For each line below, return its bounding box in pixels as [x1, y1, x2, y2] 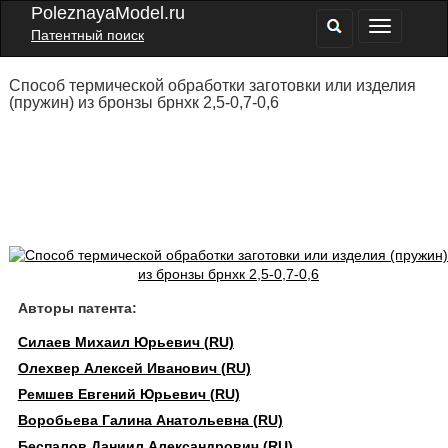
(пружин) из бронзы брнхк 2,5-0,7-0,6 [8, 94, 279, 111]
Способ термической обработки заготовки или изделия [8, 77, 416, 94]
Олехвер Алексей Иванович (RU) [17, 360, 251, 376]
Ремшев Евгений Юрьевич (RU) [17, 386, 240, 402]
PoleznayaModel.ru [31, 3, 185, 23]
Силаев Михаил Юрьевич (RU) [17, 334, 234, 350]
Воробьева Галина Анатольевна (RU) [17, 412, 283, 428]
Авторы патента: [17, 300, 137, 316]
